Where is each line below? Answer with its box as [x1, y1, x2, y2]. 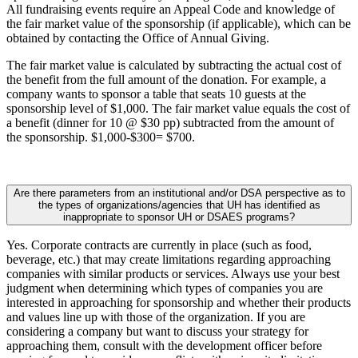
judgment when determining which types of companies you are [6, 281, 323, 296]
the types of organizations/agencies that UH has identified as [38, 199, 85, 212]
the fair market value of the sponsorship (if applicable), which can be [6, 17, 351, 31]
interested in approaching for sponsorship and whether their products [6, 296, 351, 310]
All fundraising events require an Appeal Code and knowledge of [6, 2, 335, 17]
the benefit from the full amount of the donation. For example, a [6, 73, 326, 87]
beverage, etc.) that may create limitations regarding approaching [6, 253, 331, 267]
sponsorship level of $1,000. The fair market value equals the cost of [6, 101, 350, 116]
